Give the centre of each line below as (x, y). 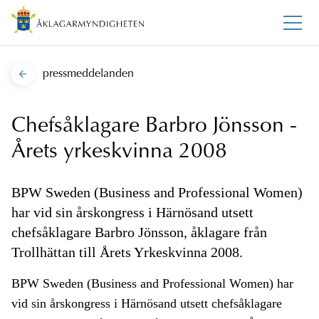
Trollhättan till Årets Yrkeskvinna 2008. (127, 252)
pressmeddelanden (88, 74)
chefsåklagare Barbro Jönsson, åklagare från (139, 232)
